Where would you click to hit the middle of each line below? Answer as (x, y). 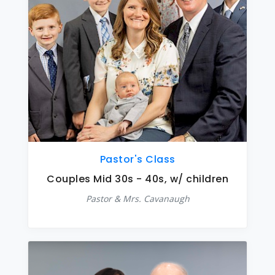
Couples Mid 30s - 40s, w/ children (137, 179)
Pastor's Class (137, 159)
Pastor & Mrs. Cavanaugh (137, 199)
